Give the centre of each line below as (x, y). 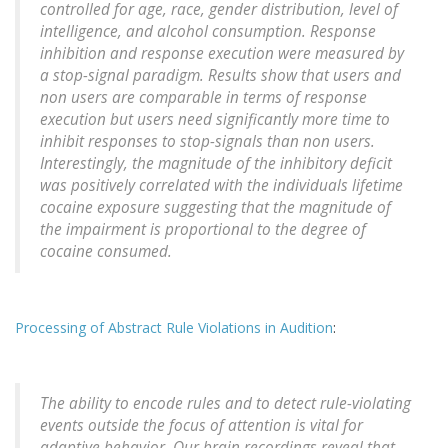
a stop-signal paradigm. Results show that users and (220, 76)
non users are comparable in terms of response (203, 98)
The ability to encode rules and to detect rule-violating (225, 404)
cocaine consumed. (106, 252)
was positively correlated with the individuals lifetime (221, 186)
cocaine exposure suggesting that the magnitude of (215, 208)
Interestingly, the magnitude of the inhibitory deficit (216, 164)
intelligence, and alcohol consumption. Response (208, 32)
